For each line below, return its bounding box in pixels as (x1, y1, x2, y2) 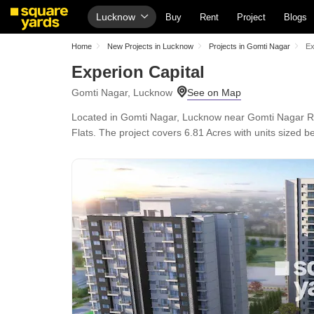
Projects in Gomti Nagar (209, 42, 290, 50)
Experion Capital (71, 62, 205, 81)
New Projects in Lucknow (107, 42, 193, 50)
